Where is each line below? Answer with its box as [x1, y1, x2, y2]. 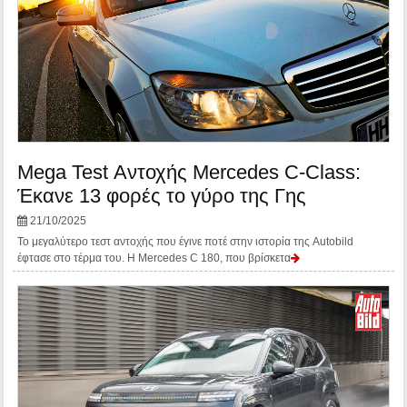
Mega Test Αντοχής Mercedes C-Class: [17, 161, 362, 184]
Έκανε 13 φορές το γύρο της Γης [17, 184, 307, 208]
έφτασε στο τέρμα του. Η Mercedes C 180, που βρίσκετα [17, 252, 292, 265]
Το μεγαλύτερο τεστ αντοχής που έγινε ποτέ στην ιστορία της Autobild [17, 235, 354, 249]
